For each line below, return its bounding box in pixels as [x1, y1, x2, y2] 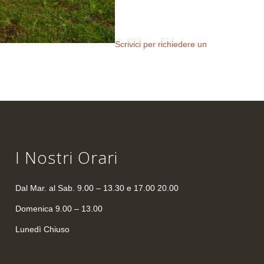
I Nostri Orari [15, 146, 118, 169]
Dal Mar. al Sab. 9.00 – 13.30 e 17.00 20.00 [15, 183, 179, 193]
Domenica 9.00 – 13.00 [15, 204, 103, 214]
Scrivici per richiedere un [115, 39, 207, 49]
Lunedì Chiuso [15, 225, 70, 235]
